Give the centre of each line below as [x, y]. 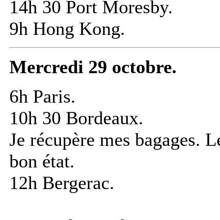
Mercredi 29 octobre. [93, 67]
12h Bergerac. [62, 183]
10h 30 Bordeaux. [76, 118]
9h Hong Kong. [67, 29]
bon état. [42, 161]
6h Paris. [42, 96]
